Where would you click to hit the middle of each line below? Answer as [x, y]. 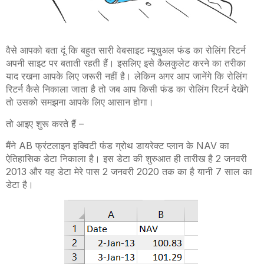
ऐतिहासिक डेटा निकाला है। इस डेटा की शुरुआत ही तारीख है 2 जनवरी [126, 159]
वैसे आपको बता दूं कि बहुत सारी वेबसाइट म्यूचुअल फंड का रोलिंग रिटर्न [126, 50]
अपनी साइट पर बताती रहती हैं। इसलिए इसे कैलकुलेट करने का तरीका [126, 63]
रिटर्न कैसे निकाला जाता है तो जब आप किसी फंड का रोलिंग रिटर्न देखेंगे [127, 89]
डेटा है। [21, 185]
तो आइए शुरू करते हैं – [45, 124]
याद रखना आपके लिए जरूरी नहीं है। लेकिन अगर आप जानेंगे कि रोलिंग [126, 76]
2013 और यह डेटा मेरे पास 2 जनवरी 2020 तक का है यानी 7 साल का [129, 172]
